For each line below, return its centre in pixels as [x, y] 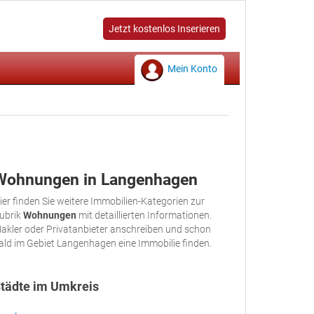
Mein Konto [192, 69]
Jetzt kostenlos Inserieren [164, 29]
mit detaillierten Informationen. [144, 215]
